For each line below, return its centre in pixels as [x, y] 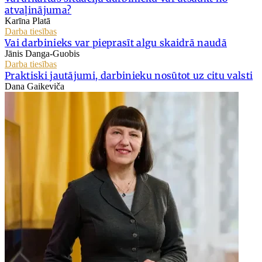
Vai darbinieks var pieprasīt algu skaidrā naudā [116, 42]
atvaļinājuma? [38, 10]
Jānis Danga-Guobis [42, 53]
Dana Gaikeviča [35, 86]
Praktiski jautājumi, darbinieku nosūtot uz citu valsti [129, 75]
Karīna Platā [27, 20]
